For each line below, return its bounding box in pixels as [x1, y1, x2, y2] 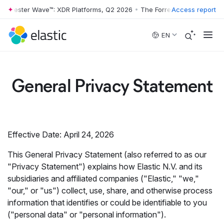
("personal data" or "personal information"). [7, 209, 166, 219]
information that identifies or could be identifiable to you [7, 197, 207, 207]
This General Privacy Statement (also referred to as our [7, 149, 206, 159]
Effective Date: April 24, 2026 [7, 129, 114, 139]
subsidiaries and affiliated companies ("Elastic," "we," [7, 173, 199, 183]
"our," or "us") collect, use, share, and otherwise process [7, 185, 212, 195]
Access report [171, 5, 216, 13]
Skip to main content [36, 9, 43, 18]
